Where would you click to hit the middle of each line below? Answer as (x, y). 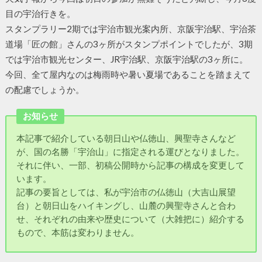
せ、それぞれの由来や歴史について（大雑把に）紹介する (131, 218)
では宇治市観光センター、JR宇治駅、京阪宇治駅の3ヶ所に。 (126, 59)
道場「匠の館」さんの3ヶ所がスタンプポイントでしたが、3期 (129, 44)
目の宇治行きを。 (40, 13)
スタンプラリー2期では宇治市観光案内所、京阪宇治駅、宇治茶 (130, 28)
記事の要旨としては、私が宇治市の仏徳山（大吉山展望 (126, 192)
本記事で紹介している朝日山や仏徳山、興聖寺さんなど (126, 138)
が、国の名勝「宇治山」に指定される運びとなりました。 (131, 151)
